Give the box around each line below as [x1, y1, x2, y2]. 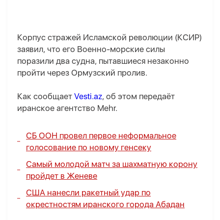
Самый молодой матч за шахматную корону [26, 159, 197, 169]
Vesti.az [74, 91, 102, 102]
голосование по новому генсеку [26, 142, 151, 153]
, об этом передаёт [102, 91, 175, 102]
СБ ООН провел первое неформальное [26, 131, 176, 141]
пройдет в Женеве [26, 171, 97, 181]
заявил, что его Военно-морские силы [17, 44, 165, 55]
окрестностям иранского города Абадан [26, 199, 185, 210]
